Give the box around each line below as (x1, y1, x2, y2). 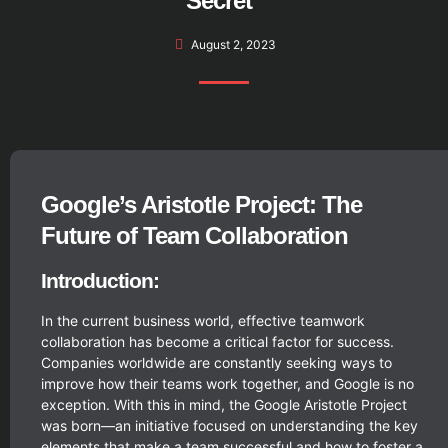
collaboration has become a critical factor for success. (41, 333, 394, 350)
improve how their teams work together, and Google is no (41, 375, 414, 392)
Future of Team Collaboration (41, 222, 348, 249)
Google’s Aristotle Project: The (41, 191, 362, 218)
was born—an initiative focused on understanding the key (41, 417, 418, 434)
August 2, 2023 (191, 37, 276, 52)
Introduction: (41, 269, 159, 292)
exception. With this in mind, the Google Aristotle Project (41, 396, 407, 413)
